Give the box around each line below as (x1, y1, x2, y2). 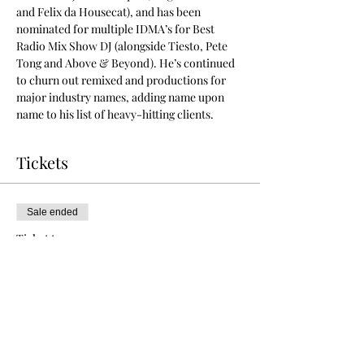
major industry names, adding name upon (16, 89, 227, 105)
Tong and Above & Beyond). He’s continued (16, 55, 237, 71)
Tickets (16, 151, 68, 173)
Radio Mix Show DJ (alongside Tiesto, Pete (16, 38, 230, 54)
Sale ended (27, 206, 78, 218)
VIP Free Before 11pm (16, 249, 171, 271)
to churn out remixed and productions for (16, 72, 228, 88)
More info (16, 283, 66, 299)
